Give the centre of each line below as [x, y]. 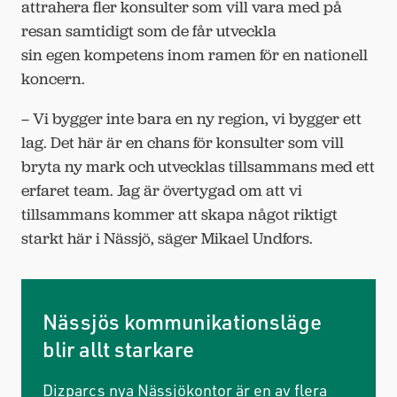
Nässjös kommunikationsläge [182, 321]
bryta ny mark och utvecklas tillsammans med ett [198, 166]
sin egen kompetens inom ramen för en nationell [195, 54]
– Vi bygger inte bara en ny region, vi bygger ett [191, 118]
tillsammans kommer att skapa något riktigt [179, 214]
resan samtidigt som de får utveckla [149, 31]
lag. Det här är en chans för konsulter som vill [183, 142]
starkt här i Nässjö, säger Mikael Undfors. [167, 238]
